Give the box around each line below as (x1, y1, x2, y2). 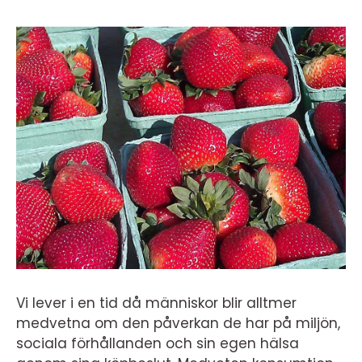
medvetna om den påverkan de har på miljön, (16, 314, 340, 333)
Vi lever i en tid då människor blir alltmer (16, 293, 297, 313)
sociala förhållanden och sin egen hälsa (16, 334, 299, 353)
